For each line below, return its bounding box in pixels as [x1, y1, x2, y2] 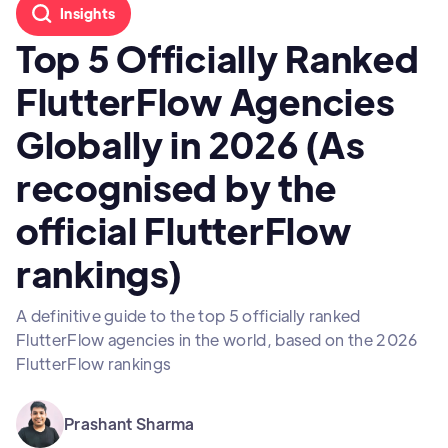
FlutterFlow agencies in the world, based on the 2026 [16, 329, 418, 351]
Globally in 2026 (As [16, 120, 365, 168]
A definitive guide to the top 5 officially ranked [16, 305, 361, 327]
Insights [60, 4, 116, 23]
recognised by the [16, 163, 337, 211]
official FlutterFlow [16, 206, 352, 254]
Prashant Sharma [64, 413, 195, 435]
